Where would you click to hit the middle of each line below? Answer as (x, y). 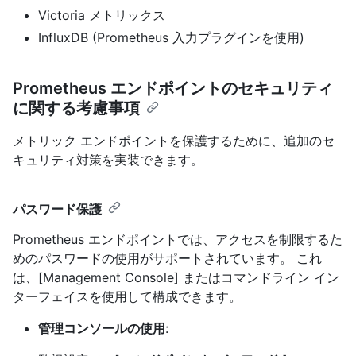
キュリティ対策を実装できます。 (108, 159)
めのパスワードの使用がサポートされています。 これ (167, 258)
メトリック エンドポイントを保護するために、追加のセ (174, 140)
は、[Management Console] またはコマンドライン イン (176, 277)
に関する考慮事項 (76, 108)
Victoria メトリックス (102, 15)
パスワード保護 (57, 209)
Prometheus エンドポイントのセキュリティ (173, 88)
